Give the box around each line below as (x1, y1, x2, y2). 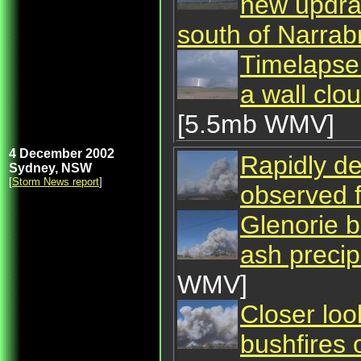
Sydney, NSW (9, 161, 92, 175)
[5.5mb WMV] (177, 110, 334, 139)
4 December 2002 (9, 147, 114, 160)
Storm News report (12, 176, 99, 188)
